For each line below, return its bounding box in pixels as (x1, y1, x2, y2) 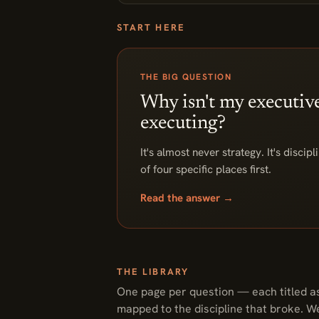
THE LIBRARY (117, 266, 189, 278)
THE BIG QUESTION (140, 71, 232, 83)
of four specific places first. (140, 162, 271, 177)
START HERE (117, 21, 185, 33)
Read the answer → (140, 191, 234, 205)
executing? (140, 114, 226, 133)
